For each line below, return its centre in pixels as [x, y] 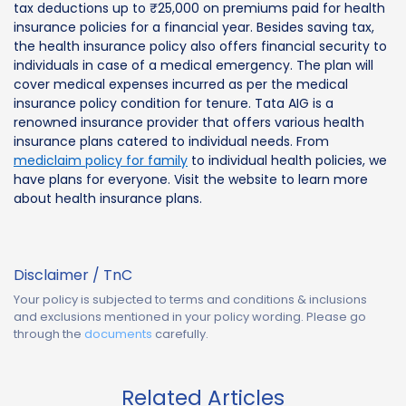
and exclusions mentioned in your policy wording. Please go [190, 316]
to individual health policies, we [287, 160]
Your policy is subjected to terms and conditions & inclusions [190, 299]
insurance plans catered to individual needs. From [171, 141]
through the [48, 333]
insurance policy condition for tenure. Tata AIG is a [174, 103]
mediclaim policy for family [101, 160]
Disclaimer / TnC [73, 275]
